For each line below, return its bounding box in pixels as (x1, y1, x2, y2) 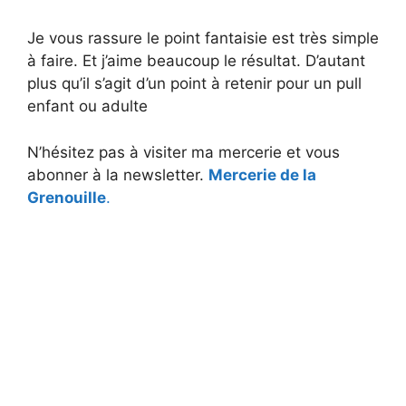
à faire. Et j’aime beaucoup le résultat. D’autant (27, 52, 365, 71)
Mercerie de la (208, 165, 316, 184)
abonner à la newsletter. (27, 165, 208, 184)
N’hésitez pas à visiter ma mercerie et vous (27, 142, 340, 161)
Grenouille (27, 188, 106, 207)
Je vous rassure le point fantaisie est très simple (27, 29, 379, 48)
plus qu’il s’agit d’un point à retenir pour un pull (27, 74, 362, 93)
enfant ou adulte (27, 97, 148, 116)
